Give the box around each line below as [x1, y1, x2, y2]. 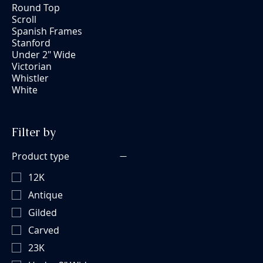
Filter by [12, 124, 56, 140]
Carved [28, 223, 59, 237]
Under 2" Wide [12, 48, 76, 61]
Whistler [12, 72, 49, 85]
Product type [12, 150, 69, 163]
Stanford [12, 36, 50, 49]
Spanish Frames [12, 25, 82, 38]
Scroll [12, 13, 36, 26]
